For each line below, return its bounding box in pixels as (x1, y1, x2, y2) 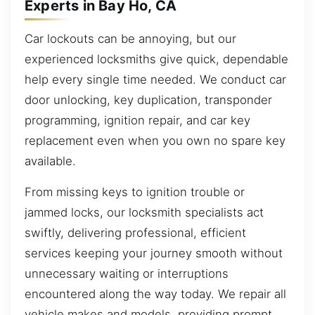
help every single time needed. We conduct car (25, 72, 286, 87)
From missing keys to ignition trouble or (25, 184, 245, 199)
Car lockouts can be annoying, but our (25, 32, 236, 46)
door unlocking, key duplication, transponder (25, 93, 272, 108)
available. (25, 154, 76, 169)
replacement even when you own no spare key (25, 134, 285, 148)
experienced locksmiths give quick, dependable (25, 52, 288, 67)
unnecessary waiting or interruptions (25, 266, 229, 281)
